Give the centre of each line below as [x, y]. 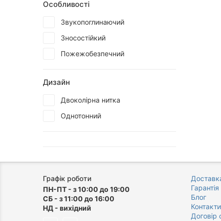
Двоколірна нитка [91, 100]
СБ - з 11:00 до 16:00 [79, 199]
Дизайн [56, 82]
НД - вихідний [67, 208]
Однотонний [81, 116]
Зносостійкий [83, 38]
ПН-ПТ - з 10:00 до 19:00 [86, 189]
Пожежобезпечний [92, 54]
